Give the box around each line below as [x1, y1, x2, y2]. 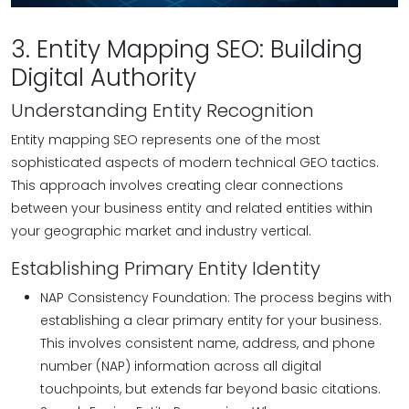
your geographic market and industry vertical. [11, 222, 311, 240]
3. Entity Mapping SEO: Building [11, 33, 362, 66]
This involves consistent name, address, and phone [40, 334, 375, 352]
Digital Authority [11, 61, 196, 94]
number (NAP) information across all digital [40, 357, 321, 375]
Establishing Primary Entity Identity [11, 256, 320, 281]
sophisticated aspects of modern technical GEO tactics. [11, 153, 379, 172]
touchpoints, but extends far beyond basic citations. [40, 380, 381, 398]
